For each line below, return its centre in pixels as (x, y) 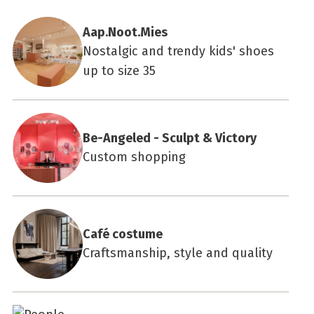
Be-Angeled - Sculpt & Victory (170, 138)
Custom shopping (134, 157)
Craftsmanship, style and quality (178, 253)
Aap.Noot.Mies (125, 32)
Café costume (123, 234)
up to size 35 (119, 70)
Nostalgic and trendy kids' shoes (178, 51)
